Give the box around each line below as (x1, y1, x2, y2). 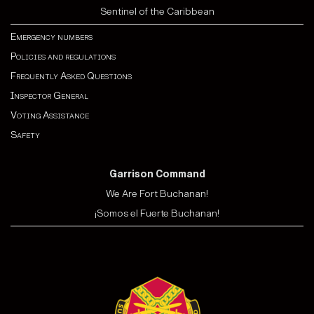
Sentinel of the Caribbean (100, 5, 214, 18)
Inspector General (11, 89, 88, 102)
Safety (11, 128, 40, 141)
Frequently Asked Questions (11, 69, 132, 82)
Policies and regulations (11, 50, 116, 62)
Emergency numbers (11, 30, 93, 43)
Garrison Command (109, 168, 205, 180)
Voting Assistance (11, 109, 89, 121)
